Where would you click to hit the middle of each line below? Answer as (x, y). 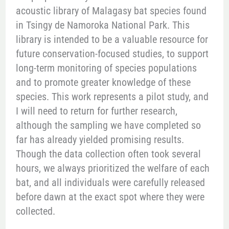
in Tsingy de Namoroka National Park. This (102, 25)
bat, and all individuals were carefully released (110, 182)
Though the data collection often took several (108, 154)
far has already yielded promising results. (100, 139)
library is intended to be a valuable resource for (112, 39)
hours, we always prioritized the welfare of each (112, 168)
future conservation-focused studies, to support (112, 53)
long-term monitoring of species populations (106, 68)
